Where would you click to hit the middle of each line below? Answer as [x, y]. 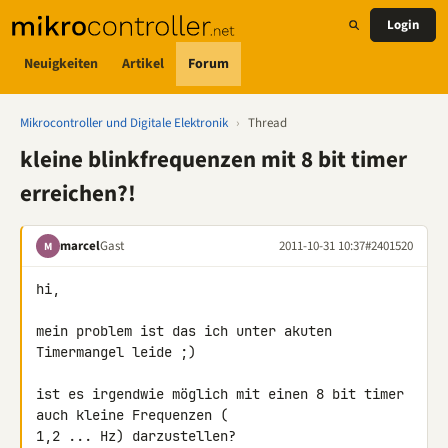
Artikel [143, 63]
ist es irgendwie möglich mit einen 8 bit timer [220, 394]
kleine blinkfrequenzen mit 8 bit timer [213, 159]
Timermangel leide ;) [116, 352]
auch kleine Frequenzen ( [136, 415]
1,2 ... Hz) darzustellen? [136, 436]
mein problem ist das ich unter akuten [184, 331]
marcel [80, 245]
